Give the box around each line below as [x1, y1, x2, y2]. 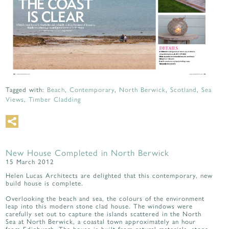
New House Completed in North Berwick [6, 146, 170, 159]
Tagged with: [6, 84, 48, 95]
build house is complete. [6, 178, 84, 188]
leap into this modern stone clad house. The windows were [6, 201, 193, 211]
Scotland [170, 84, 197, 95]
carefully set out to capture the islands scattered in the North [6, 209, 202, 219]
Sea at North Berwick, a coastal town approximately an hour [6, 216, 196, 226]
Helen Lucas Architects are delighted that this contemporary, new [6, 170, 213, 180]
